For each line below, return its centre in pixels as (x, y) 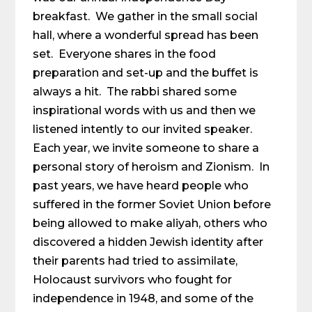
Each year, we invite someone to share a (146, 148)
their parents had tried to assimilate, (135, 261)
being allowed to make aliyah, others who (150, 223)
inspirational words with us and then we (145, 110)
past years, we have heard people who (141, 186)
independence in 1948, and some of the (143, 298)
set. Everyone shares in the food (125, 54)
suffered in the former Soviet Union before (152, 204)
